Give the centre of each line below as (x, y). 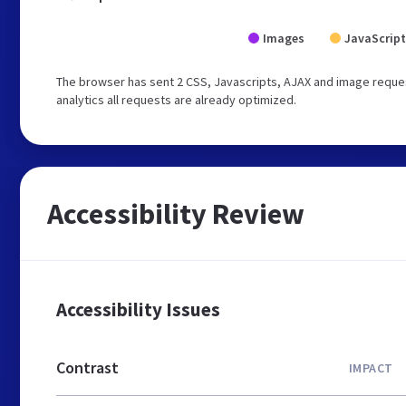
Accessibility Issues (138, 309)
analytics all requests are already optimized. (176, 100)
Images (284, 38)
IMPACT (371, 367)
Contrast (87, 367)
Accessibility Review (176, 214)
